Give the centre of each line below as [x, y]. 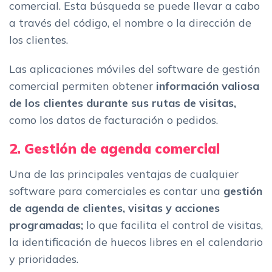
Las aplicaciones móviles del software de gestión [135, 69]
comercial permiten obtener [81, 86]
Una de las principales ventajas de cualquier [124, 174]
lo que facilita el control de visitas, [175, 225]
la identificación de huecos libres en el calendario [136, 242]
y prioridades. [44, 259]
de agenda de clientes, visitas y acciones [114, 208]
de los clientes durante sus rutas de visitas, [123, 103]
